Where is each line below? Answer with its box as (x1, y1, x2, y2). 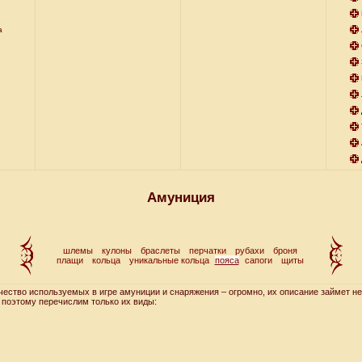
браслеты (140, 246, 180, 255)
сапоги (244, 255, 272, 265)
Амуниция (147, 190, 215, 205)
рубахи (234, 246, 264, 255)
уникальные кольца (128, 255, 209, 265)
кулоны (101, 246, 132, 255)
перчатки (188, 246, 226, 255)
